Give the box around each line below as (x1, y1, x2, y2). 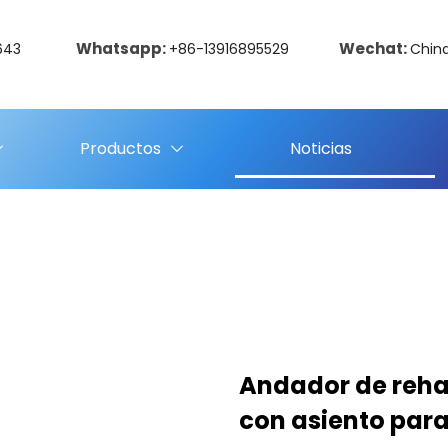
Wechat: (339, 38, 411, 59)
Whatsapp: (75, 38, 169, 59)
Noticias (289, 137, 352, 160)
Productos (80, 137, 162, 160)
